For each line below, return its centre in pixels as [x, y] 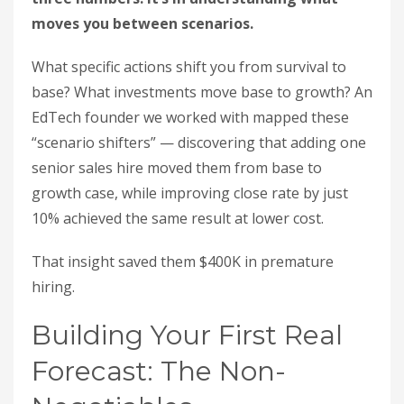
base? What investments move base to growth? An [202, 92]
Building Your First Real [187, 335]
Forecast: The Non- [159, 371]
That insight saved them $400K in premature [183, 262]
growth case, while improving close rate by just [190, 193]
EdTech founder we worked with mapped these [190, 117]
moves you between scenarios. [142, 23]
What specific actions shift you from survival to [189, 67]
